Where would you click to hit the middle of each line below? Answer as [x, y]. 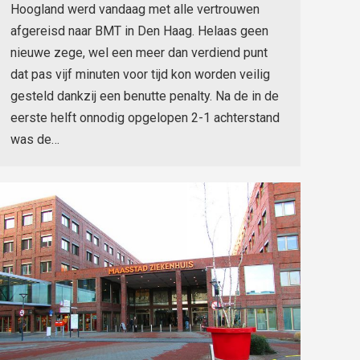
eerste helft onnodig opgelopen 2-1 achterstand [145, 118]
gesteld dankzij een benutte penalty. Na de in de [145, 96]
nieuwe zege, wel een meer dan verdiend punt [139, 53]
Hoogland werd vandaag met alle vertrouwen [135, 9]
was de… [35, 139]
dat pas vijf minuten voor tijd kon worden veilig [140, 74]
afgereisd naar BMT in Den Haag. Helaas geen [139, 31]
